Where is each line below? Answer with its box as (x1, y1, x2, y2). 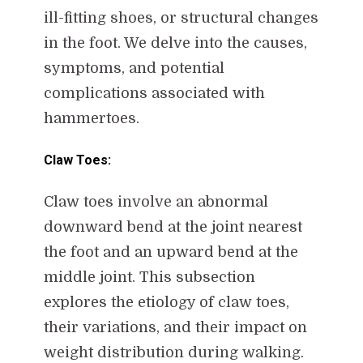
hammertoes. (43, 109, 139, 126)
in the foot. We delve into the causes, (43, 34, 307, 51)
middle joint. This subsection (43, 268, 255, 285)
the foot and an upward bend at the (43, 243, 298, 260)
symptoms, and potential (43, 59, 224, 76)
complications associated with (43, 84, 265, 101)
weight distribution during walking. (43, 344, 304, 361)
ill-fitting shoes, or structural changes (43, 9, 318, 26)
